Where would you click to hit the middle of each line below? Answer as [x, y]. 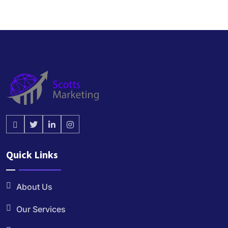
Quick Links [32, 155]
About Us [34, 187]
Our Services [41, 209]
